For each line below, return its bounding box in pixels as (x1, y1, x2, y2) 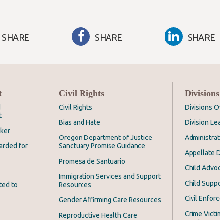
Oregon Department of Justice (59, 134, 152, 142)
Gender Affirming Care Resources (59, 196, 161, 204)
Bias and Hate (59, 118, 100, 127)
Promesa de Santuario (59, 157, 125, 165)
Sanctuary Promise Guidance (59, 142, 145, 150)
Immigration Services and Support (59, 172, 161, 181)
